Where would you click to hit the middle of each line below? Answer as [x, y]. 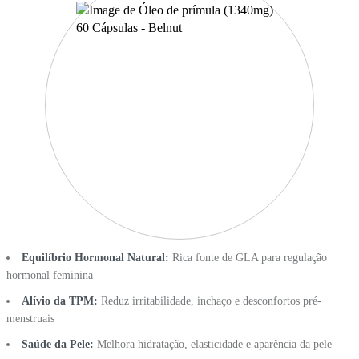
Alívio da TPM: [61, 301]
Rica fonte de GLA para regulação [250, 257]
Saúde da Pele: [59, 344]
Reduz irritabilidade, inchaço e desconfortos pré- [211, 301]
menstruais [30, 318]
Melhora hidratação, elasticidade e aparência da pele [214, 344]
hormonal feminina [50, 275]
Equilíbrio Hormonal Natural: [97, 257]
